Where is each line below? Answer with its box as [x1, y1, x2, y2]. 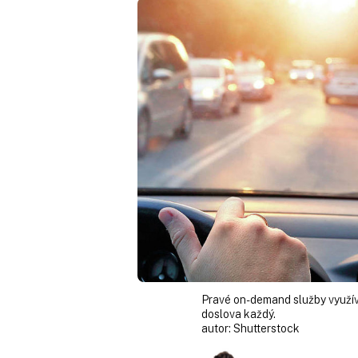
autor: [201, 321, 233, 335]
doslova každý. [201, 307, 276, 320]
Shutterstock [233, 321, 300, 335]
